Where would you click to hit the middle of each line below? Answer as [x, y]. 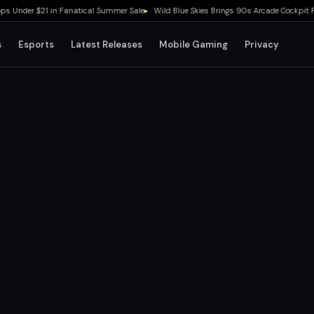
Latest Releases [107, 44]
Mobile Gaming [194, 44]
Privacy [262, 44]
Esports [36, 44]
